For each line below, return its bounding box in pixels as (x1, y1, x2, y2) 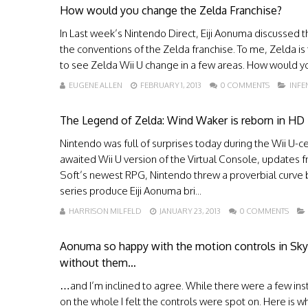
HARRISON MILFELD (69, 206, 142, 216)
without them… (60, 256, 136, 269)
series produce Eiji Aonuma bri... (60, 184, 201, 197)
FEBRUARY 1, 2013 (140, 80, 201, 90)
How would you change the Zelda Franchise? (60, 3, 282, 17)
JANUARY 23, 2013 (159, 206, 221, 216)
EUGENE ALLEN (69, 80, 122, 90)
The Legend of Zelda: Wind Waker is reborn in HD (60, 113, 305, 127)
